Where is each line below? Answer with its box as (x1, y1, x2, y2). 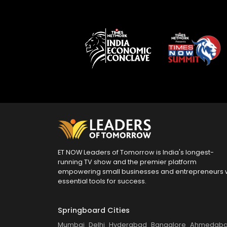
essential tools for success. (58, 177, 146, 186)
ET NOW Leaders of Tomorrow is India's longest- (58, 148, 214, 157)
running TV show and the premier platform (58, 158, 197, 167)
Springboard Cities (58, 205, 130, 216)
